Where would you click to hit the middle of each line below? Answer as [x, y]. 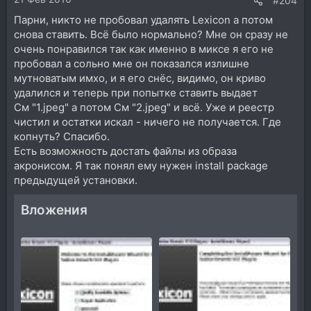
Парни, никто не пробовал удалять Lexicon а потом [143, 20]
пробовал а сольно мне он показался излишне [132, 64]
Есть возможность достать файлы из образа [125, 151]
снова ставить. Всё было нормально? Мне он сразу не [151, 35]
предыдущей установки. [76, 180]
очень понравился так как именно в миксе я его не [144, 49]
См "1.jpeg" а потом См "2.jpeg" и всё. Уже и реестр [144, 108]
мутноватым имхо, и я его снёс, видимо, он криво [140, 78]
